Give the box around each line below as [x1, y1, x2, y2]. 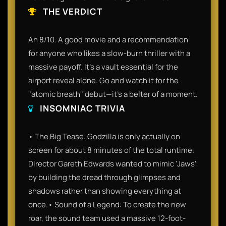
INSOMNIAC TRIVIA [38, 102, 125, 114]
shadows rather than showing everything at [28, 185, 181, 196]
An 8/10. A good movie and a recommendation [28, 34, 188, 45]
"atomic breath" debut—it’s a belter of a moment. [28, 88, 198, 99]
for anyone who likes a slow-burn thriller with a [28, 47, 190, 59]
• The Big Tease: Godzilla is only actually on [28, 131, 180, 142]
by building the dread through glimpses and [28, 172, 181, 183]
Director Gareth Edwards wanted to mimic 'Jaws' [28, 158, 196, 169]
